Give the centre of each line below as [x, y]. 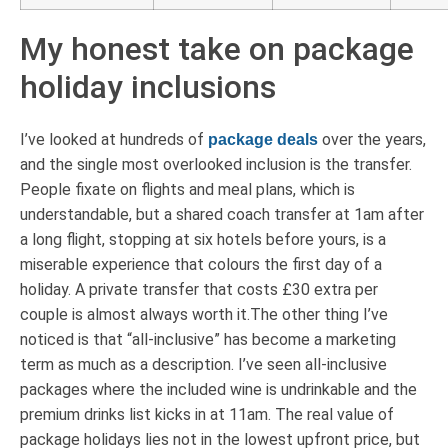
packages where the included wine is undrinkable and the [218, 389]
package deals [263, 139]
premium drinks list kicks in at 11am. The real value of [207, 414]
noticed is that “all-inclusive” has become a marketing [208, 339]
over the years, [372, 139]
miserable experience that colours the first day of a [201, 264]
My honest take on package [217, 48]
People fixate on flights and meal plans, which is [187, 189]
